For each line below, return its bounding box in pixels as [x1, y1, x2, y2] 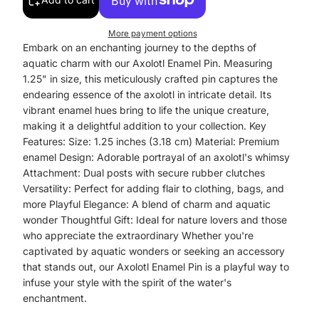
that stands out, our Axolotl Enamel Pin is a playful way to [23, 260, 289, 273]
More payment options [108, 28, 197, 38]
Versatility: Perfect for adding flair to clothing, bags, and [23, 182, 284, 194]
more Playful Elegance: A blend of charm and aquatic [23, 197, 271, 210]
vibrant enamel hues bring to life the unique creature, [23, 103, 269, 116]
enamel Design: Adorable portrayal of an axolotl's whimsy [23, 150, 290, 163]
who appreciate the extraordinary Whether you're [23, 229, 253, 241]
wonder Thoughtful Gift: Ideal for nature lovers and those [23, 213, 287, 226]
